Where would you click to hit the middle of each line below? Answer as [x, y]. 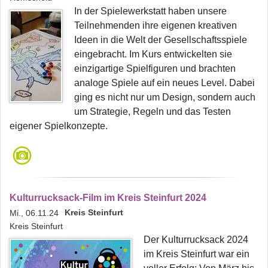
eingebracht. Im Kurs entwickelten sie [153, 54]
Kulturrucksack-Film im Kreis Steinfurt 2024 [108, 197]
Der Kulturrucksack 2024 [196, 239]
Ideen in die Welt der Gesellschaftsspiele [161, 39]
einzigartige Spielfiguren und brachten [155, 68]
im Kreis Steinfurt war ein [197, 254]
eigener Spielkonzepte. [59, 126]
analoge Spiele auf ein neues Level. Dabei [165, 83]
